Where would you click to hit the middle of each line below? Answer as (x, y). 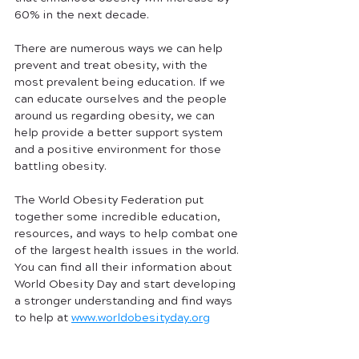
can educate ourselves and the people (122, 99)
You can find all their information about (125, 267)
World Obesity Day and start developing (127, 284)
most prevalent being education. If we (121, 82)
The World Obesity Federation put (111, 200)
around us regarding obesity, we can (116, 116)
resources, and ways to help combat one (128, 234)
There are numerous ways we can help (120, 48)
